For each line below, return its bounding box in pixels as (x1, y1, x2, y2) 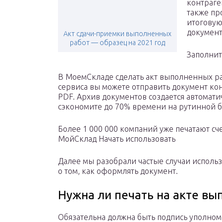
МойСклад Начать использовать (58, 134, 175, 144)
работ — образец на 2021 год (70, 39, 165, 47)
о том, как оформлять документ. (58, 166, 178, 176)
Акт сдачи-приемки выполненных (63, 30, 171, 38)
